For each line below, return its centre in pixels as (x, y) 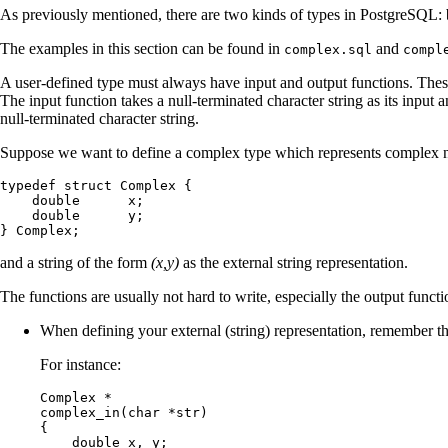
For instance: (80, 364)
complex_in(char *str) (124, 412)
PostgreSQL (399, 14)
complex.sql (328, 49)
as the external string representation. (293, 262)
